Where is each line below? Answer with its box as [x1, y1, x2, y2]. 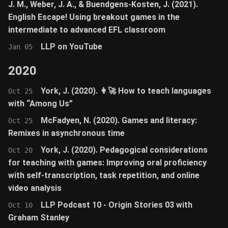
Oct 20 [8, 146, 33, 154]
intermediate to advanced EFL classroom [8, 25, 165, 35]
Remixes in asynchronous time [8, 128, 125, 138]
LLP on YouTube [41, 42, 102, 51]
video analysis [8, 183, 62, 193]
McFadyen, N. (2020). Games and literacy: [41, 116, 197, 125]
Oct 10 [8, 201, 33, 209]
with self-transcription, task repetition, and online [8, 170, 199, 180]
